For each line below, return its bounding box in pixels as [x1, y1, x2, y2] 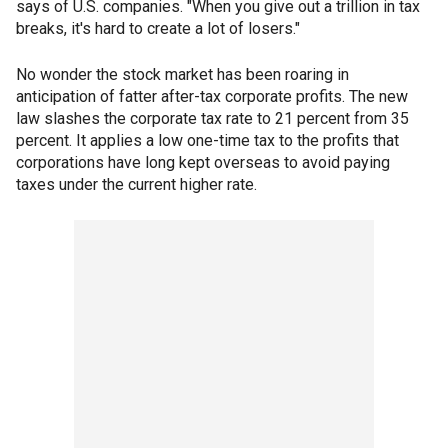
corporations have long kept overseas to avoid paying [16, 153, 390, 173]
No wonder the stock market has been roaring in [16, 65, 349, 85]
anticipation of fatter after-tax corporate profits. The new [16, 87, 408, 107]
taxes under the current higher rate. [16, 175, 257, 195]
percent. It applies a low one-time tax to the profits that [16, 131, 399, 151]
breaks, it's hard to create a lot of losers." [16, 19, 300, 39]
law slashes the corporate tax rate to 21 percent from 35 [16, 109, 409, 129]
